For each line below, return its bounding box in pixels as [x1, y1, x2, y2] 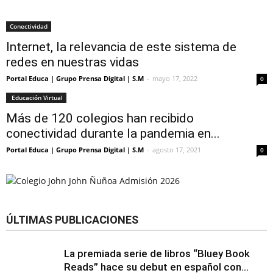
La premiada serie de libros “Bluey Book [64, 247, 250, 260]
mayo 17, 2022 [152, 74, 197, 83]
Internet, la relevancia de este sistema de [6, 40, 236, 54]
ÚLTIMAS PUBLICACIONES [6, 213, 138, 226]
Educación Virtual [10, 93, 63, 102]
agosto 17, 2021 [152, 145, 201, 154]
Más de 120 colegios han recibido [6, 111, 194, 126]
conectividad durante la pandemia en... [6, 126, 220, 141]
